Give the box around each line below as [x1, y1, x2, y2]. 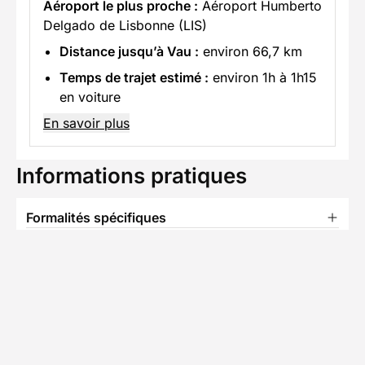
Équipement [26, 249, 101, 266]
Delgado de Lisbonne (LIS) [43, 17, 207, 34]
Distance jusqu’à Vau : [59, 43, 199, 60]
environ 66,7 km [199, 43, 302, 60]
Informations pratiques [16, 163, 247, 189]
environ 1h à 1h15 [209, 69, 317, 86]
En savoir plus [43, 115, 130, 132]
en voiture [59, 89, 121, 106]
